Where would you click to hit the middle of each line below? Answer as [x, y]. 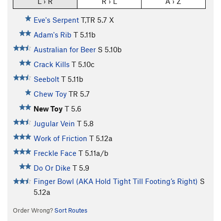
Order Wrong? [33, 210]
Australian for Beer [64, 50]
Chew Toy [50, 94]
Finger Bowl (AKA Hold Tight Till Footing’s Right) [115, 181]
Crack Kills [51, 64]
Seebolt [46, 79]
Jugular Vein [54, 124]
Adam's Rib [52, 35]
